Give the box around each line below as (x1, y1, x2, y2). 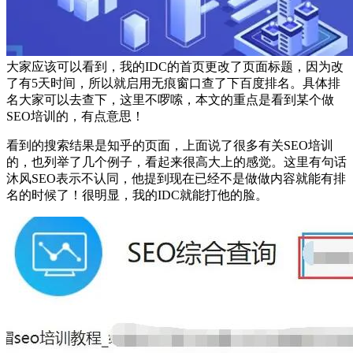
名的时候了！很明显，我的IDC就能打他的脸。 (6, 188, 268, 203)
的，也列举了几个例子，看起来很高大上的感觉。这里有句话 (6, 155, 347, 169)
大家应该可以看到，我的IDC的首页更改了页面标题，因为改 (6, 60, 344, 74)
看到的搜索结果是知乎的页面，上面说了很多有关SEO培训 (6, 139, 333, 153)
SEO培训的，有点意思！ (6, 110, 144, 124)
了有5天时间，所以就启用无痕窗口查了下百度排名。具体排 (6, 76, 340, 91)
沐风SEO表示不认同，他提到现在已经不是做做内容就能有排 (6, 172, 346, 186)
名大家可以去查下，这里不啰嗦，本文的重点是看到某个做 (6, 93, 334, 107)
